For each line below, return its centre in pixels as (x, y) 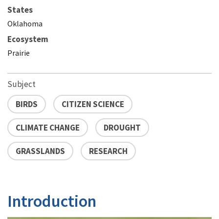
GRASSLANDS (40, 151)
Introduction (52, 201)
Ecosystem (28, 39)
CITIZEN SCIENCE (93, 104)
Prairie (19, 53)
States (20, 10)
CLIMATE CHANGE (48, 127)
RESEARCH (108, 151)
